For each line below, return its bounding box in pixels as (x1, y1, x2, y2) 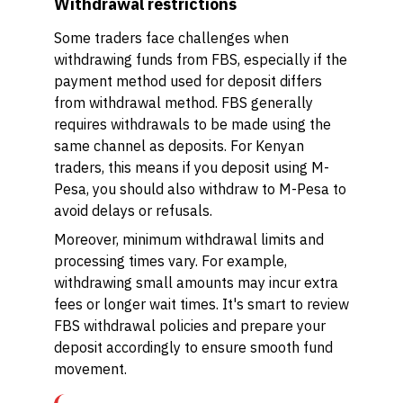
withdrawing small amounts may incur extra (54, 273, 338, 291)
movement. (54, 360, 127, 378)
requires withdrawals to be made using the (54, 115, 331, 133)
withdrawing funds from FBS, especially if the (54, 50, 347, 68)
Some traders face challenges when (54, 29, 289, 47)
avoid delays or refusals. (54, 201, 212, 219)
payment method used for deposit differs (54, 72, 322, 90)
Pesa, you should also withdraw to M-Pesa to (54, 180, 346, 198)
